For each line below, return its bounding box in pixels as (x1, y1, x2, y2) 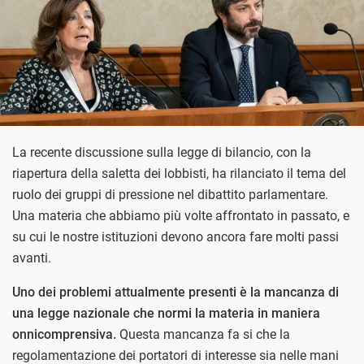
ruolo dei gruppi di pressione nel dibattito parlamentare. (12, 187, 328, 203)
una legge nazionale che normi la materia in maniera (12, 305, 320, 322)
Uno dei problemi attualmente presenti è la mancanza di (12, 284, 339, 301)
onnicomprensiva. (12, 327, 116, 343)
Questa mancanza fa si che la (116, 327, 290, 343)
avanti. (12, 250, 51, 266)
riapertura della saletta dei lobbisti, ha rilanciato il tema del (12, 166, 346, 182)
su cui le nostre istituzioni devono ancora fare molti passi (12, 229, 339, 245)
